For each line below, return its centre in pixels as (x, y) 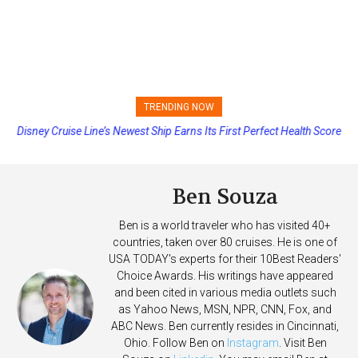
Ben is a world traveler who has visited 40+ (225, 225)
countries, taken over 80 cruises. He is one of (225, 242)
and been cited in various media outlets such (225, 292)
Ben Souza (225, 197)
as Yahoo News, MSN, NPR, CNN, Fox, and (225, 309)
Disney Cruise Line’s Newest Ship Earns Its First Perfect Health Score (179, 131)
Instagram (253, 342)
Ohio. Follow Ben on (175, 342)
